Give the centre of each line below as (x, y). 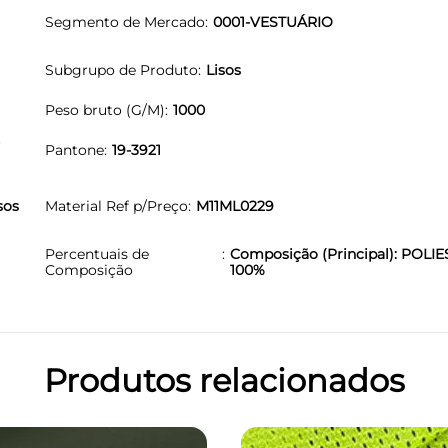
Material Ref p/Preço (116, 205)
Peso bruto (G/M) (105, 109)
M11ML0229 (235, 205)
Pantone (74, 149)
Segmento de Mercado (125, 21)
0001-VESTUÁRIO (273, 21)
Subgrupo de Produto (121, 69)
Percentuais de (97, 253)
